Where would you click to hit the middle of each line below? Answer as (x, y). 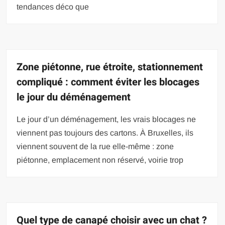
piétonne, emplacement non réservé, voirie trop (100, 160)
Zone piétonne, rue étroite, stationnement (110, 67)
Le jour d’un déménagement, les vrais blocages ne (106, 120)
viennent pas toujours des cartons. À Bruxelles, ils (105, 133)
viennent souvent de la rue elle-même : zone (95, 147)
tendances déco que (53, 7)
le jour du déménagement (74, 97)
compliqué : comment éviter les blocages (108, 82)
